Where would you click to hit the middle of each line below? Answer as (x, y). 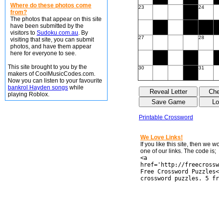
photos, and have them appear (51, 46)
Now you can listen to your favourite (55, 81)
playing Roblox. (29, 94)
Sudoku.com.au (57, 33)
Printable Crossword (166, 117)
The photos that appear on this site (56, 19)
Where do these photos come (51, 5)
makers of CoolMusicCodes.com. (52, 74)
